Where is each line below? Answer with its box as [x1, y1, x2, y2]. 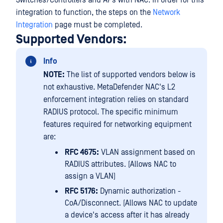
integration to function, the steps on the [16, 8, 153, 17]
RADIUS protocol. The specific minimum [43, 108, 178, 116]
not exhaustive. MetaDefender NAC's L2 [43, 83, 175, 92]
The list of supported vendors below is [65, 70, 196, 79]
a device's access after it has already [65, 211, 189, 220]
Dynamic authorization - [98, 187, 181, 196]
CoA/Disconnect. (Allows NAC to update [65, 199, 197, 208]
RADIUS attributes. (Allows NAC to [65, 160, 176, 169]
